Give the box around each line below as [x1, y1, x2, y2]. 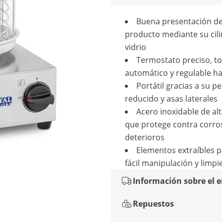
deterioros [125, 132, 165, 143]
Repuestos [133, 198, 174, 209]
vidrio [125, 42, 146, 53]
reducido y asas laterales [125, 93, 218, 104]
